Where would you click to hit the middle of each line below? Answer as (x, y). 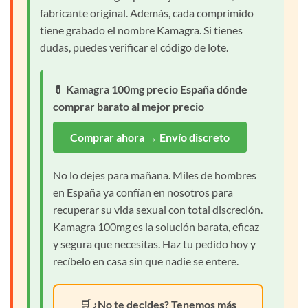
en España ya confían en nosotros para (143, 192)
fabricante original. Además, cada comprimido (147, 12)
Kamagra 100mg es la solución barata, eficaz (156, 227)
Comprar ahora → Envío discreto (150, 137)
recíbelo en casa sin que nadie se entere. (146, 261)
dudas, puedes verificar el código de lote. (134, 47)
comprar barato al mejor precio (129, 106)
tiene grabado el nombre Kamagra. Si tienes (141, 30)
